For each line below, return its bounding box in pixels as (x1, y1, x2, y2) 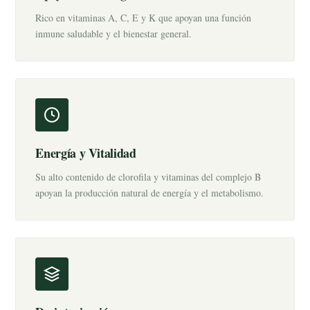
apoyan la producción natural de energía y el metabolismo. (35, 186, 264, 199)
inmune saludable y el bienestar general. (35, 27, 192, 40)
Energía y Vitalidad (35, 144, 136, 162)
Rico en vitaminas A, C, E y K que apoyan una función (35, 11, 252, 24)
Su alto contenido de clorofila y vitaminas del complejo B (35, 170, 262, 183)
